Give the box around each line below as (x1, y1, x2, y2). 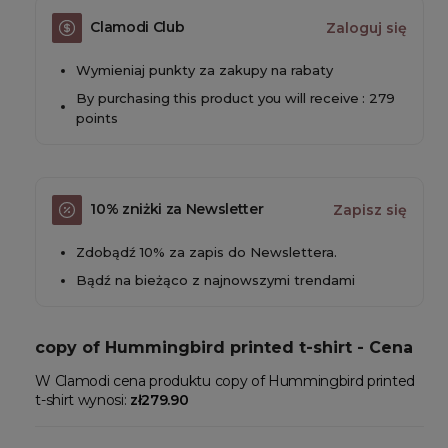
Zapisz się (333, 200, 407, 219)
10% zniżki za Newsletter (90, 200, 264, 219)
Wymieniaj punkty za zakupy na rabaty (76, 61, 334, 78)
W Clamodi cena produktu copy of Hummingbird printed (35, 371, 415, 390)
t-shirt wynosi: (35, 390, 131, 409)
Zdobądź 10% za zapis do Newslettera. (76, 243, 338, 260)
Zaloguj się (326, 18, 407, 37)
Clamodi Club (90, 18, 185, 37)
